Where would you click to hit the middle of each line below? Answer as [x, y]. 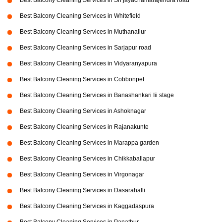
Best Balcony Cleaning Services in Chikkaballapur [87, 159]
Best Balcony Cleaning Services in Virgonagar [82, 175]
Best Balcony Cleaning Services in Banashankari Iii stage [97, 95]
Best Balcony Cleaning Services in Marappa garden [89, 143]
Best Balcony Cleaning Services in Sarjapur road [85, 48]
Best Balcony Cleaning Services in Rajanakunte [84, 127]
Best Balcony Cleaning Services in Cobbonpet [82, 80]
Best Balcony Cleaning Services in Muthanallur [83, 32]
